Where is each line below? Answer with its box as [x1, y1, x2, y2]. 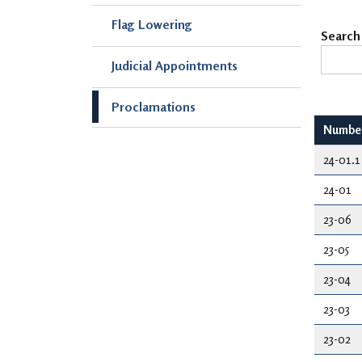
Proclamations [112, 98, 196, 115]
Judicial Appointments [112, 57, 238, 74]
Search [320, 27, 360, 44]
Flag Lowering [112, 15, 192, 32]
